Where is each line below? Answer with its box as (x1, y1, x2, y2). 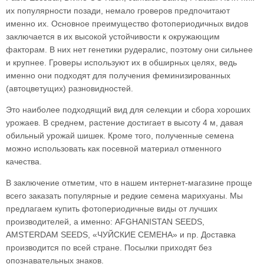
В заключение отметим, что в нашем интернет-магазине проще (6, 178, 252, 188)
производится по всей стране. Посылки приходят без (6, 243, 212, 253)
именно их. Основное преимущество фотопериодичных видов (6, 19, 248, 29)
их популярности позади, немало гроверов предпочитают (6, 6, 230, 16)
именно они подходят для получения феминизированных (6, 71, 230, 81)
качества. (6, 157, 42, 167)
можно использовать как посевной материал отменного (6, 144, 222, 154)
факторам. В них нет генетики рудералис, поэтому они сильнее (6, 45, 253, 55)
